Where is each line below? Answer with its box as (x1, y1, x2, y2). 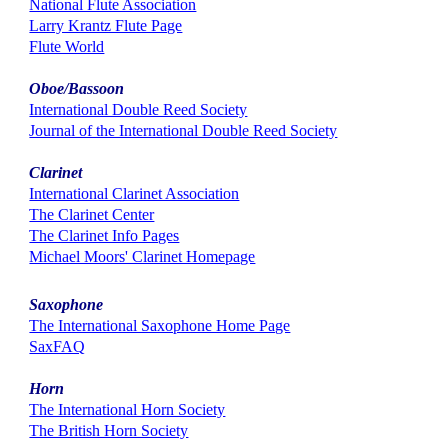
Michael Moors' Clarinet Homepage (29, 248, 256, 266)
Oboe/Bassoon (29, 80, 125, 98)
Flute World (29, 38, 105, 56)
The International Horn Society (29, 400, 226, 418)
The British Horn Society (29, 421, 189, 439)
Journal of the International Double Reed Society (29, 122, 338, 140)
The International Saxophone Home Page (29, 316, 291, 334)
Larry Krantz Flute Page (29, 17, 183, 35)
